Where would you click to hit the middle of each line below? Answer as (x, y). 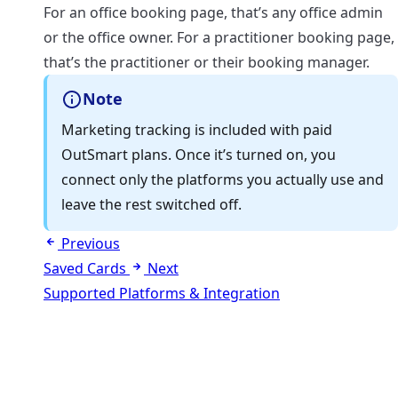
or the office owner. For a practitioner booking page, (219, 37)
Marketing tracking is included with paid (197, 129)
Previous (91, 243)
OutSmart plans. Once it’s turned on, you (199, 154)
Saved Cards (85, 268)
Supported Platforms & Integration (162, 293)
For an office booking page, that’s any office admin (213, 12)
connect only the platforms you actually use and (223, 179)
